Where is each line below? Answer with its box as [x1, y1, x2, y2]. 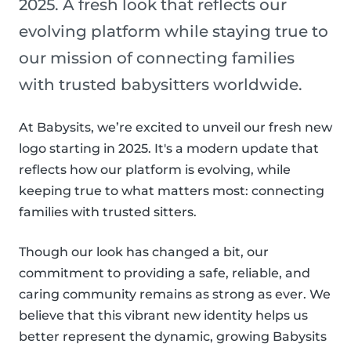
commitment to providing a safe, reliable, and [19, 266, 310, 281]
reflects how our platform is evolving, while [19, 162, 291, 178]
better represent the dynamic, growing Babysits [19, 329, 327, 345]
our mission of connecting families [19, 49, 295, 68]
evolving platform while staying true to [19, 22, 328, 42]
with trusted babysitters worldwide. [19, 75, 302, 95]
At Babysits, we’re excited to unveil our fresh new [19, 120, 332, 136]
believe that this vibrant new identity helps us [19, 308, 308, 324]
